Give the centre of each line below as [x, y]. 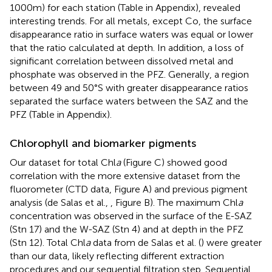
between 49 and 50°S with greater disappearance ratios [129, 87]
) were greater [231, 242]
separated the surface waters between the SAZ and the [129, 101]
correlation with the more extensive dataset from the [125, 175]
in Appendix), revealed [193, 7]
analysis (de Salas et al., [60, 202]
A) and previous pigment [195, 189]
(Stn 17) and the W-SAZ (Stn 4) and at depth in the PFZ [127, 229]
